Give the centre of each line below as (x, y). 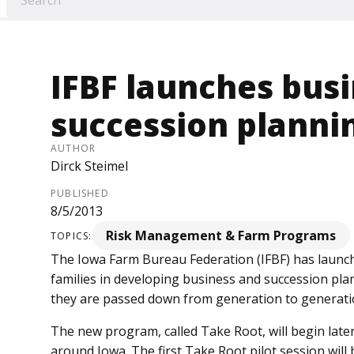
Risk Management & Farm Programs (221, 236)
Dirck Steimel (89, 166)
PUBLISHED (80, 194)
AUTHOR (73, 149)
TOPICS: (72, 235)
